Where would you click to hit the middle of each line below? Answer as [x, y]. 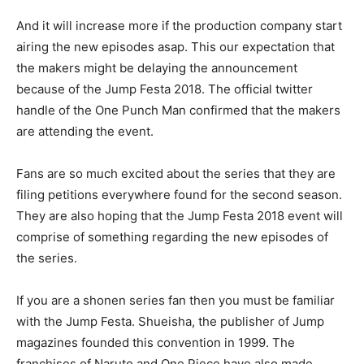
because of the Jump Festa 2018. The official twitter [165, 89]
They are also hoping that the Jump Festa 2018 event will [180, 216]
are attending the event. [85, 131]
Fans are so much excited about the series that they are [176, 173]
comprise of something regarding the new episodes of [172, 237]
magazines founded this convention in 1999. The [156, 342]
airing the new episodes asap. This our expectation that [175, 47]
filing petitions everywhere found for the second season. [179, 195]
